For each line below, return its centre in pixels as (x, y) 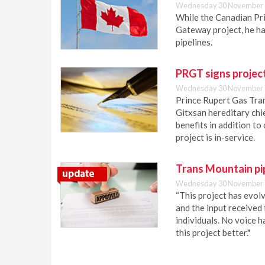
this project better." (213, 232)
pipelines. (194, 42)
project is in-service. (215, 137)
